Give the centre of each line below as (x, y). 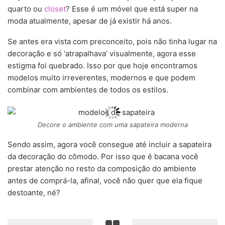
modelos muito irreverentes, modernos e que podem (101, 78)
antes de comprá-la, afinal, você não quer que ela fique (105, 180)
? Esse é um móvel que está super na (132, 9)
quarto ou (26, 9)
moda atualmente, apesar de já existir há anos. (90, 21)
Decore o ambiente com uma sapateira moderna (113, 124)
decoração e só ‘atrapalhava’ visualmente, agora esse (102, 54)
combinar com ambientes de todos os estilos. (88, 90)
